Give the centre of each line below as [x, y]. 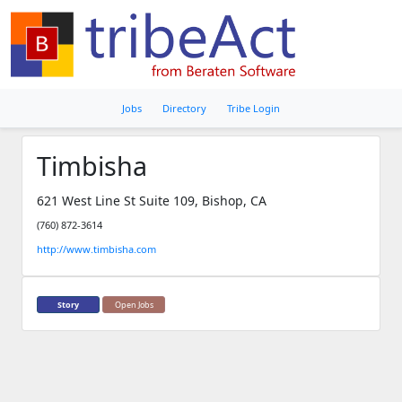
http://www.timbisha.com [96, 249]
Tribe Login [253, 108]
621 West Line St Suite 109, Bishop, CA [152, 200]
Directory [184, 108]
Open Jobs [134, 305]
